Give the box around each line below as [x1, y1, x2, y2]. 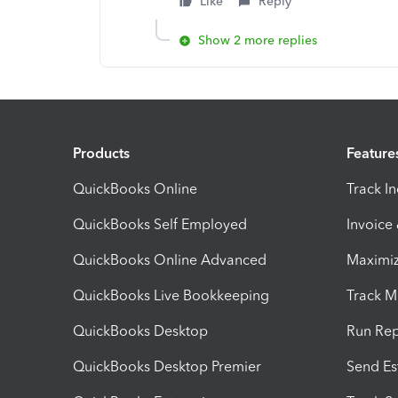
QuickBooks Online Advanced [73, 251, 267, 268]
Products [73, 144, 130, 162]
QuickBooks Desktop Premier [73, 357, 261, 375]
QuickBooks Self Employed [73, 215, 247, 233]
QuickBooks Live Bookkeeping [73, 286, 269, 304]
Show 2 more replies [198, 33, 317, 48]
